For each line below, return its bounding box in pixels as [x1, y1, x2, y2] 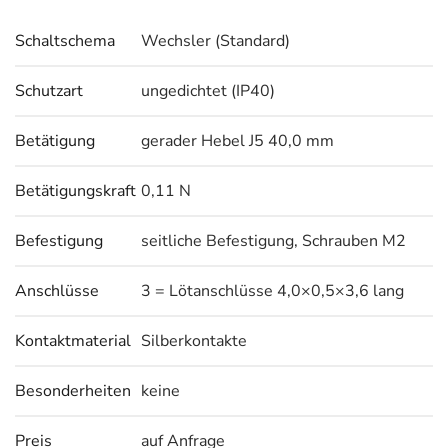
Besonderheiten [15, 380, 131, 402]
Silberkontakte [141, 330, 247, 352]
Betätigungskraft [15, 180, 136, 202]
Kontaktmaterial [15, 330, 131, 352]
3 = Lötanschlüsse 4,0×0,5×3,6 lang [141, 280, 404, 302]
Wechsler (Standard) [141, 30, 290, 52]
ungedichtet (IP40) [141, 80, 275, 102]
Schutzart [15, 80, 83, 102]
